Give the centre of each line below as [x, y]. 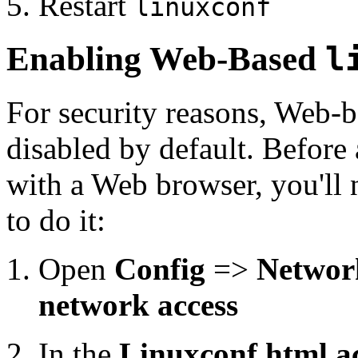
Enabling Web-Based [166, 59]
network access [138, 305]
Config [160, 269]
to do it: [56, 220]
